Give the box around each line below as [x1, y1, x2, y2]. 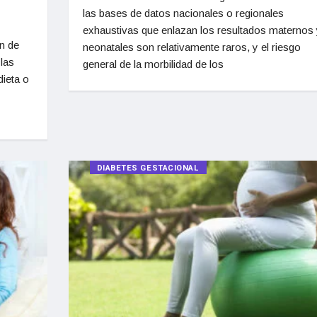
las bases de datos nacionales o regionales [82, 6, 284, 19]
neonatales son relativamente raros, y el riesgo [82, 40, 301, 53]
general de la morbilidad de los [82, 57, 224, 70]
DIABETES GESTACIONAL [96, 161, 200, 174]
